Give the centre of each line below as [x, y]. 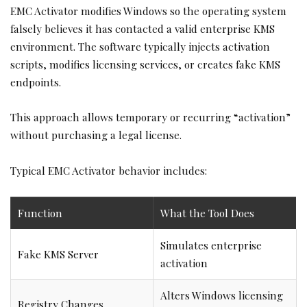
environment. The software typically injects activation [140, 46]
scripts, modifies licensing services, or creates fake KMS [145, 64]
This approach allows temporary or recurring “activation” [150, 117]
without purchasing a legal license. [96, 135]
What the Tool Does [207, 213]
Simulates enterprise [211, 245]
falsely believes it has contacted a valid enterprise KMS [143, 28]
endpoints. [36, 82]
